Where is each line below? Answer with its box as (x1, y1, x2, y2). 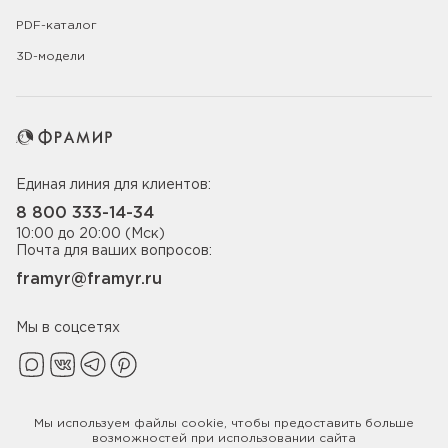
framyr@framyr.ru (16, 271, 162, 287)
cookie (181, 418, 224, 429)
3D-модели (16, 51, 85, 63)
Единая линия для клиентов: (16, 178, 211, 191)
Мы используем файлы (34, 418, 181, 429)
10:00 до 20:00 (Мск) (16, 227, 165, 240)
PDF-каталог (16, 20, 97, 32)
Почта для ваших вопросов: (16, 244, 212, 257)
